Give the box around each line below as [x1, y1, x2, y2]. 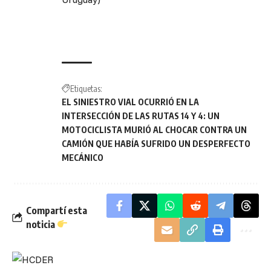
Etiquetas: [70, 83, 102, 94]
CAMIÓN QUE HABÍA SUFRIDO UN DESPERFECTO [62, 138, 250, 149]
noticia [26, 218, 57, 230]
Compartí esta [26, 204, 87, 217]
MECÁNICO [62, 152, 103, 163]
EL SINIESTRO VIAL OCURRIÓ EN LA [62, 96, 199, 107]
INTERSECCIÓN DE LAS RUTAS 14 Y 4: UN [62, 110, 220, 121]
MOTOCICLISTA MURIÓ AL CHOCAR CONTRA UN [62, 124, 247, 135]
